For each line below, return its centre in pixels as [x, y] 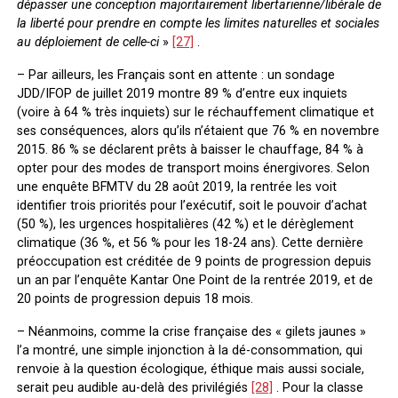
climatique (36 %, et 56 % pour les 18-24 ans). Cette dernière [190, 243]
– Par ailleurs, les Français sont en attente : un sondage [175, 75]
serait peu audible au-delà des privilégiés [134, 387]
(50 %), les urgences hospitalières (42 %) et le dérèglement [185, 224]
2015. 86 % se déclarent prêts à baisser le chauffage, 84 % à [190, 149]
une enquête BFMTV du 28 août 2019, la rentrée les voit [176, 187]
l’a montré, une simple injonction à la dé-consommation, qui [189, 350]
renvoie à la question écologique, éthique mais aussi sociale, [190, 369]
